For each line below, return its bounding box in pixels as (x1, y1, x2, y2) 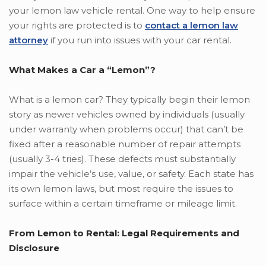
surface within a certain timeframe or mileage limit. (9, 198, 237, 210)
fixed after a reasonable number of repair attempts (9, 138, 240, 150)
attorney (9, 34, 48, 46)
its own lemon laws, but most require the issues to (9, 183, 233, 195)
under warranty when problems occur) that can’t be (9, 123, 243, 135)
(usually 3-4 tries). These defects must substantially (9, 153, 236, 165)
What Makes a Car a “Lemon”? (9, 64, 156, 76)
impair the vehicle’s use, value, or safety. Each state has (9, 168, 254, 180)
